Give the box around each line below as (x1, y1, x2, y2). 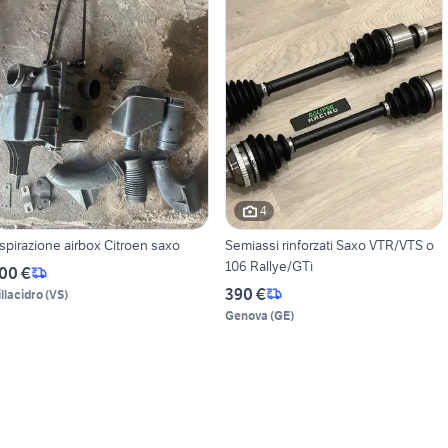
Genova (224, 307, 268, 323)
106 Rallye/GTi (224, 256, 313, 275)
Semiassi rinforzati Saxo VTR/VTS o (224, 235, 434, 254)
